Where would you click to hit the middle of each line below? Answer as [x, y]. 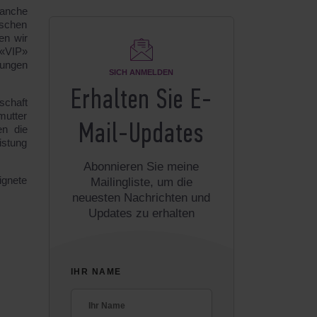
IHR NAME [96, 272]
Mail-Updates [142, 135]
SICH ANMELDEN [142, 72]
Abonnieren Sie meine [142, 167]
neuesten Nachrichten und [142, 198]
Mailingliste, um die [141, 182]
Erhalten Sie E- [141, 101]
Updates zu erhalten [141, 213]
